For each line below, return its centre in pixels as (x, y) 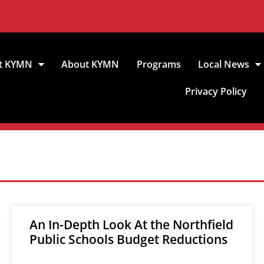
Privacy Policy (216, 91)
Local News (223, 64)
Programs (159, 64)
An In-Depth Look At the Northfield (131, 225)
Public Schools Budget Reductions (128, 239)
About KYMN (90, 64)
